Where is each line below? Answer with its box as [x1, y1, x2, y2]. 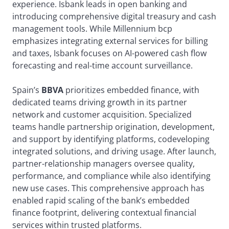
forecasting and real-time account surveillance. [12, 60, 193, 72]
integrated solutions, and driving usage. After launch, [12, 146, 216, 157]
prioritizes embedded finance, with [63, 84, 199, 96]
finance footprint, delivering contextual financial [12, 207, 196, 219]
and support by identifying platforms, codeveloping [12, 133, 210, 145]
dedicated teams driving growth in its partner [12, 97, 187, 108]
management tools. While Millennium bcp [12, 23, 172, 35]
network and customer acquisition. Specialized [12, 109, 192, 121]
